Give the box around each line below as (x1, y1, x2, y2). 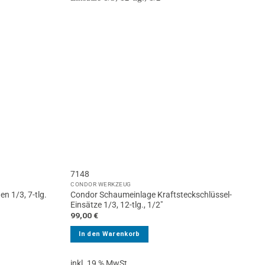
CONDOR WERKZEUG (70, 180, 131, 188)
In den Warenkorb (79, 230, 140, 238)
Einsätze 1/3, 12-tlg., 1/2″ (70, 199, 163, 209)
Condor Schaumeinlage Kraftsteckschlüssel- (70, 189, 232, 199)
